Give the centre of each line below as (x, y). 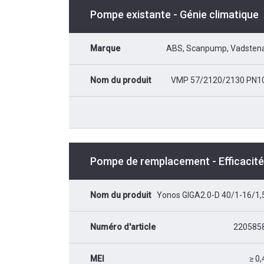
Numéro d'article (123, 227)
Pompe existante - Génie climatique (174, 14)
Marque (105, 48)
